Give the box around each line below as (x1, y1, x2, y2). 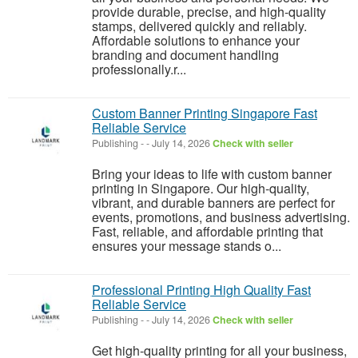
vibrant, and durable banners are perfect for (92, 193, 335, 212)
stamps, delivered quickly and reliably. (92, 17, 307, 35)
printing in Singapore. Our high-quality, (92, 179, 309, 197)
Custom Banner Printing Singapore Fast (92, 104, 317, 122)
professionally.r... (92, 60, 186, 78)
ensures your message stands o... (92, 237, 281, 255)
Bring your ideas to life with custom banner (92, 165, 332, 183)
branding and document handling (92, 46, 279, 64)
